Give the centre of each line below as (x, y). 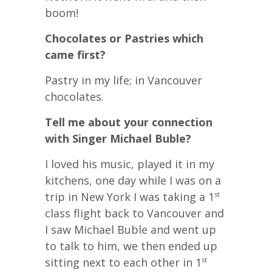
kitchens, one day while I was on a (133, 180)
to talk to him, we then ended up (131, 246)
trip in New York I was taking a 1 (130, 196)
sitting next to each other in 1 (123, 262)
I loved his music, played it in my (130, 164)
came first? (75, 54)
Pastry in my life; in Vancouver (124, 80)
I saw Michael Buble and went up (131, 229)
